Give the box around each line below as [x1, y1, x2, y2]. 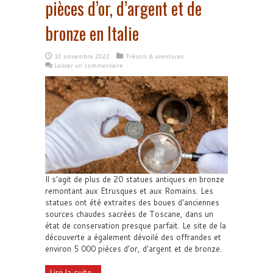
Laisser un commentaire [54, 61, 123, 69]
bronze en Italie [45, 21, 139, 46]
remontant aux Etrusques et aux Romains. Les [45, 185, 213, 196]
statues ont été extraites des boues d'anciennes [45, 197, 219, 208]
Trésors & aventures [126, 52, 183, 60]
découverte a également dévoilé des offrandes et [45, 232, 221, 243]
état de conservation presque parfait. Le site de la [45, 220, 226, 231]
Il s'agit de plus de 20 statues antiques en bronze [45, 174, 224, 185]
